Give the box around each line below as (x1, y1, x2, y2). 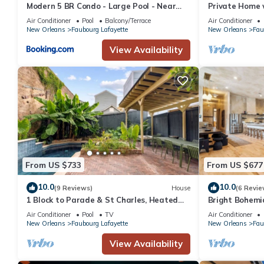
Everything (27, 11, 68, 21)
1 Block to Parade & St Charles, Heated (27, 195, 179, 205)
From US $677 (206, 159, 263, 170)
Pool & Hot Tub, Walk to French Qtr (27, 206, 161, 216)
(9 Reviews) (54, 183, 93, 192)
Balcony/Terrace (105, 16, 151, 25)
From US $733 (25, 159, 81, 170)
